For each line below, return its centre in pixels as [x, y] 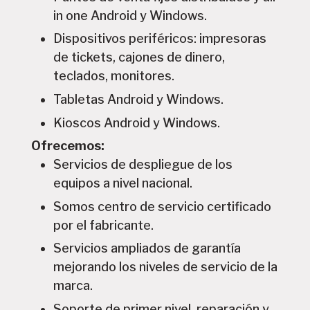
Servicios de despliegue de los [143, 165]
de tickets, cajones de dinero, [139, 57]
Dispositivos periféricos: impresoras [160, 39]
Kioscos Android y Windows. [137, 122]
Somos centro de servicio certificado [163, 206]
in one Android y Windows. [130, 15]
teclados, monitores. [114, 76]
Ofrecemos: [67, 146]
